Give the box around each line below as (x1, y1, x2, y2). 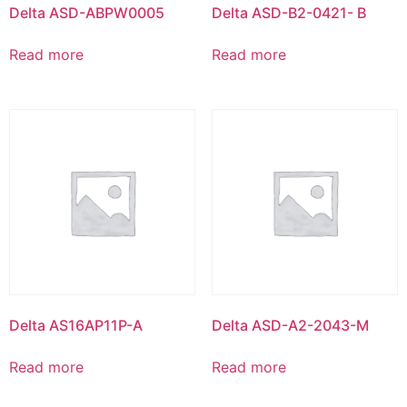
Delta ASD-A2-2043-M (211, 316, 369, 335)
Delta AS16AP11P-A (9, 316, 143, 335)
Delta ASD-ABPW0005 (9, 4, 164, 23)
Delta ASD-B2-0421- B (211, 4, 366, 23)
